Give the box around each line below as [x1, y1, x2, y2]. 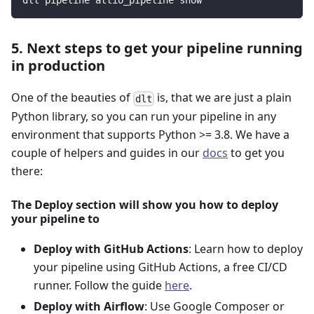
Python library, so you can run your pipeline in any [11, 108, 276, 124]
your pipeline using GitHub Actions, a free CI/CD [34, 259, 287, 275]
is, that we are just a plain [154, 90, 292, 106]
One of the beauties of [11, 90, 133, 106]
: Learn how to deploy [189, 240, 303, 257]
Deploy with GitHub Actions [34, 240, 189, 257]
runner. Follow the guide [34, 277, 165, 293]
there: [11, 163, 43, 179]
